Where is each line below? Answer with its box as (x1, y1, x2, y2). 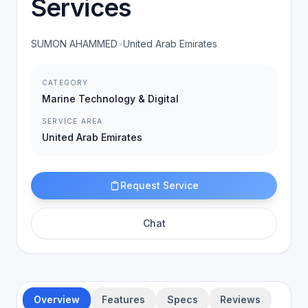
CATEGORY (42, 78, 89, 87)
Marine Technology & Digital (42, 93, 179, 104)
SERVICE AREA (42, 117, 103, 125)
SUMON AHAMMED (31, 38, 118, 49)
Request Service (120, 179, 199, 191)
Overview (34, 294, 80, 305)
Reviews (220, 294, 261, 305)
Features (102, 294, 145, 305)
